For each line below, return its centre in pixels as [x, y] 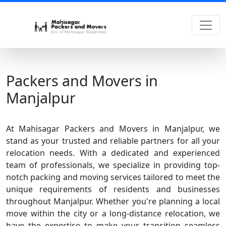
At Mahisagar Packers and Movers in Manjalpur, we [113, 129]
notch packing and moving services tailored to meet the [113, 177]
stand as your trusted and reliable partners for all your [113, 141]
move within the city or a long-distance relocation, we [113, 213]
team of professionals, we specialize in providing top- [113, 165]
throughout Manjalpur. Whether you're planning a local [113, 201]
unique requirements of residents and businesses [113, 189]
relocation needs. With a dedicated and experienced [113, 153]
